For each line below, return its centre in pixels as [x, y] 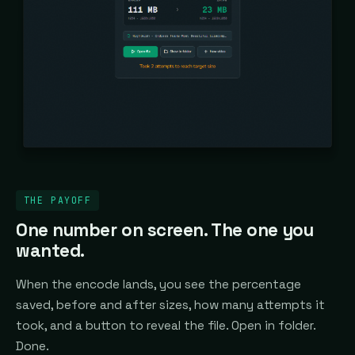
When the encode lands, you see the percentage [158, 285]
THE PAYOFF [57, 200]
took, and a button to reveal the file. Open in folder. [166, 326]
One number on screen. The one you [165, 231]
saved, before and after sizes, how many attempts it [170, 305]
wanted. [50, 251]
